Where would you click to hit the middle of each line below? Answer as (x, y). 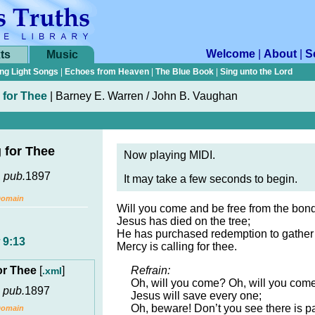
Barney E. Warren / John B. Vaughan (147, 96)
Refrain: (150, 270)
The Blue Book (185, 72)
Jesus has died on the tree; (184, 221)
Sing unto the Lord (256, 72)
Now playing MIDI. (169, 155)
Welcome (231, 54)
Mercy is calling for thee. (177, 246)
